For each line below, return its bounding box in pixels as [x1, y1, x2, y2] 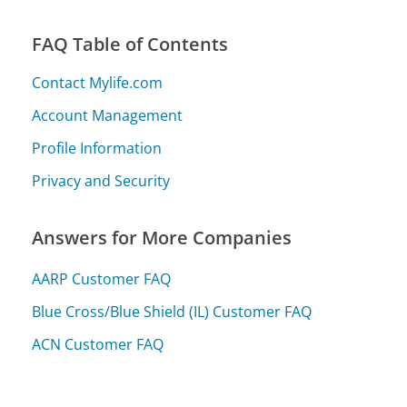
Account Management [32, 105, 184, 126]
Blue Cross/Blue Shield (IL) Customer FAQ [32, 301, 313, 322]
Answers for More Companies [32, 225, 293, 251]
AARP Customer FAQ [32, 268, 172, 289]
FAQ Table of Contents [32, 32, 229, 57]
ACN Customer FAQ [32, 333, 164, 354]
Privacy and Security [32, 171, 171, 192]
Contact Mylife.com [32, 73, 164, 94]
